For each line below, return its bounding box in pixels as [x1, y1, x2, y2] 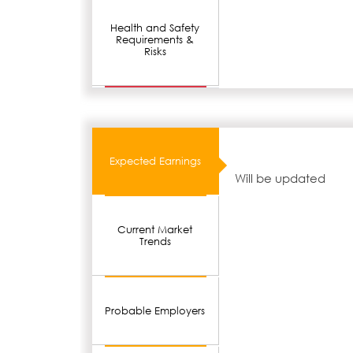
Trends [139, 235, 171, 249]
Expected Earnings [110, 154, 202, 169]
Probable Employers [105, 304, 206, 318]
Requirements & [116, 33, 195, 47]
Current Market [117, 223, 193, 237]
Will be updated [234, 170, 325, 187]
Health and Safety [110, 21, 200, 35]
